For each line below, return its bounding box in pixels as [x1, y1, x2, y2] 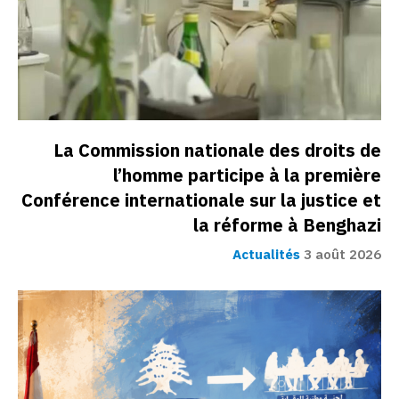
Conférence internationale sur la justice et [21, 186, 381, 214]
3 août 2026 [304, 244, 381, 265]
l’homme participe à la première [113, 161, 381, 189]
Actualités [232, 244, 300, 265]
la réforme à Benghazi [193, 211, 381, 239]
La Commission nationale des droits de [53, 136, 381, 164]
